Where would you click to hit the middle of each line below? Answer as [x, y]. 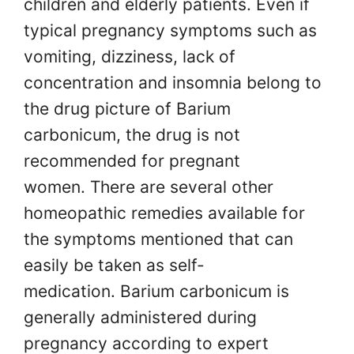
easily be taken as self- [114, 265]
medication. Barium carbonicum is [156, 292]
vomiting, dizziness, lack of [130, 57]
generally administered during [140, 318]
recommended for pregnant [132, 161]
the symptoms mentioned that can [158, 239]
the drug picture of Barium [127, 109]
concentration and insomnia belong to [173, 83]
